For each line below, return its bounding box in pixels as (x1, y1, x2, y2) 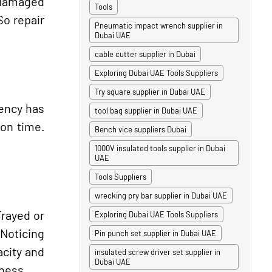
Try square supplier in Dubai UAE (95, 87, 205, 97)
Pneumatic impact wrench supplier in (95, 21, 223, 30)
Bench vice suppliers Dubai (95, 124, 186, 134)
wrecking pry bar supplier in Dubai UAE (95, 191, 227, 200)
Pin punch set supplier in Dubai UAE (95, 228, 216, 238)
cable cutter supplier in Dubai (95, 49, 195, 59)
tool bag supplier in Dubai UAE (95, 106, 197, 115)
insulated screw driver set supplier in (95, 247, 220, 257)
